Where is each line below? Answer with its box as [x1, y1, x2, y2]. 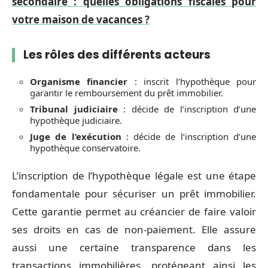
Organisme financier [30, 75, 128, 87]
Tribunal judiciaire [30, 102, 118, 115]
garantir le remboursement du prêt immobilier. [30, 86, 223, 99]
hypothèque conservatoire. [30, 141, 141, 154]
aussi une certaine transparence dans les [12, 240, 256, 254]
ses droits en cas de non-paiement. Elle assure [12, 223, 256, 236]
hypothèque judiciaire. [30, 114, 122, 126]
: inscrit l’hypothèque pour [127, 75, 257, 87]
